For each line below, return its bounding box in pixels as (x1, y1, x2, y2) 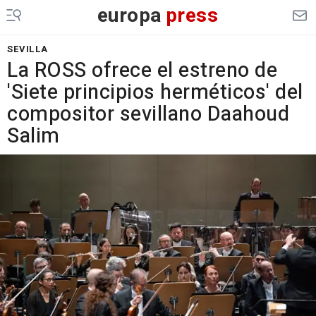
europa (97, 1, 162, 30)
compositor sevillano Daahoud (7, 99, 289, 129)
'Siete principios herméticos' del (7, 78, 303, 107)
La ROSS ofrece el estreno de (7, 56, 277, 85)
